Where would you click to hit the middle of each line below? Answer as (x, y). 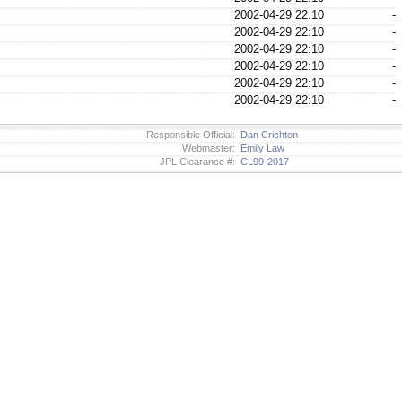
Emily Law (260, 148)
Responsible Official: (191, 134)
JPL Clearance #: (197, 161)
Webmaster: (209, 148)
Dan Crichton (267, 134)
